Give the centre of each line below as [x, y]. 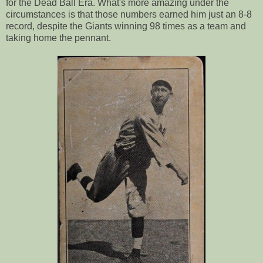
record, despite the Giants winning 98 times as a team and [126, 26]
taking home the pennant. [58, 38]
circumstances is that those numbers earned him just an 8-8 [129, 15]
